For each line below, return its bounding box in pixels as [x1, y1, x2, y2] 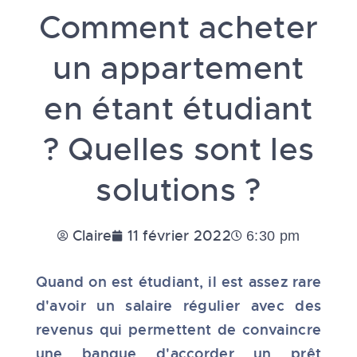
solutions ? [96, 169, 261, 210]
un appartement [53, 47, 304, 88]
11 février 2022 [127, 226, 232, 245]
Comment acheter [38, 6, 319, 48]
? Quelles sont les [42, 128, 315, 170]
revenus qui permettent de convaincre [35, 320, 322, 339]
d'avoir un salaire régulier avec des [35, 296, 322, 315]
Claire [72, 226, 112, 245]
